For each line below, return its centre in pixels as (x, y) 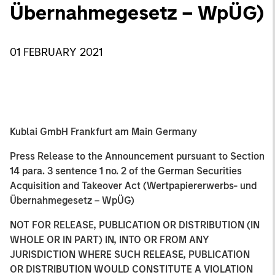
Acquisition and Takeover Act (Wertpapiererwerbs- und (133, 186)
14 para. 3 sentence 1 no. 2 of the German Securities (126, 171)
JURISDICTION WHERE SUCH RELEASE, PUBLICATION (130, 254)
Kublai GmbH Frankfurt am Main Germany (103, 132)
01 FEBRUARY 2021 (56, 52)
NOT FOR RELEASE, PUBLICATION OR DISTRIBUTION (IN (135, 225)
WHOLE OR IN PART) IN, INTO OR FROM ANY (110, 240)
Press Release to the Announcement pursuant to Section (137, 156)
